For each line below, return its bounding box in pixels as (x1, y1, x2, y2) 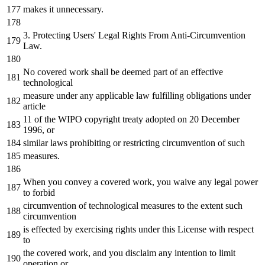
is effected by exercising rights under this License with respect (23, 224, 254, 234)
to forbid (23, 187, 55, 198)
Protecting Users (30, 30, 94, 40)
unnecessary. (54, 4, 104, 14)
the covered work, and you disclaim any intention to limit (23, 247, 235, 258)
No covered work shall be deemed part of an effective (23, 66, 223, 77)
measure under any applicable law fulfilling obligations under (23, 90, 251, 101)
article (23, 101, 46, 111)
